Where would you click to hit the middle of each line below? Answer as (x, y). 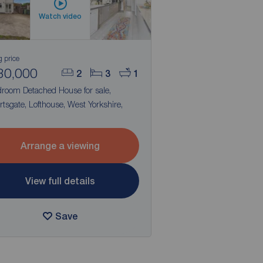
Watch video (60, 16)
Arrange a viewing (60, 146)
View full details (60, 181)
